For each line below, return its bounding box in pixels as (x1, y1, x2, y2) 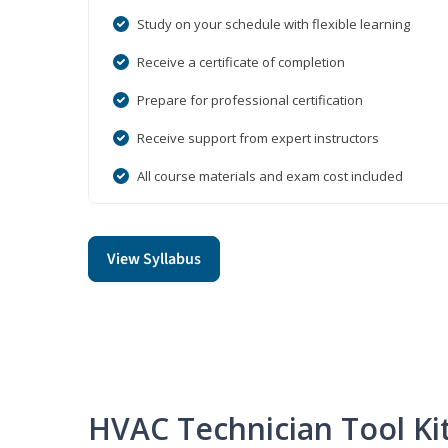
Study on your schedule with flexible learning (137, 15, 410, 34)
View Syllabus (107, 248, 201, 271)
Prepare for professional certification (137, 91, 363, 110)
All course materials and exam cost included (137, 167, 403, 186)
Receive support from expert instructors (137, 129, 379, 148)
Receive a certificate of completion (137, 53, 345, 72)
